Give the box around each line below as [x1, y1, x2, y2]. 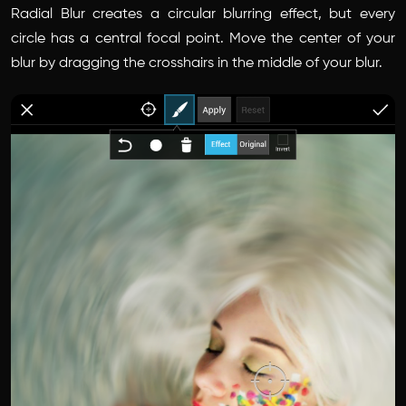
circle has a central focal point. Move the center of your [11, 31, 395, 46]
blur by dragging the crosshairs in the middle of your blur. [11, 55, 382, 71]
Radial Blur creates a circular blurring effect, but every [11, 6, 395, 22]
